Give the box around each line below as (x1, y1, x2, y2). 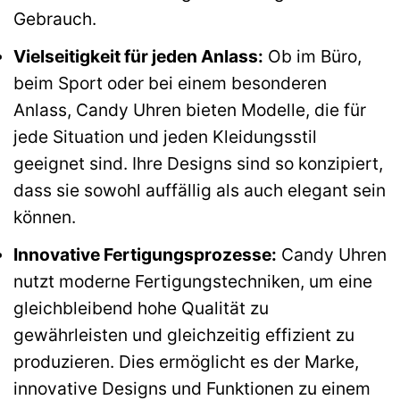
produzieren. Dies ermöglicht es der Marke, (13, 350, 359, 372)
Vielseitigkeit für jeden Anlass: (13, 45, 263, 67)
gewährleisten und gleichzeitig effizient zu (13, 323, 354, 346)
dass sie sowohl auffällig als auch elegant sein (13, 179, 386, 201)
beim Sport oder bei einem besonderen (13, 71, 327, 94)
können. (13, 205, 76, 228)
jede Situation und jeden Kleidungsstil (13, 125, 317, 147)
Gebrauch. (13, 8, 96, 30)
